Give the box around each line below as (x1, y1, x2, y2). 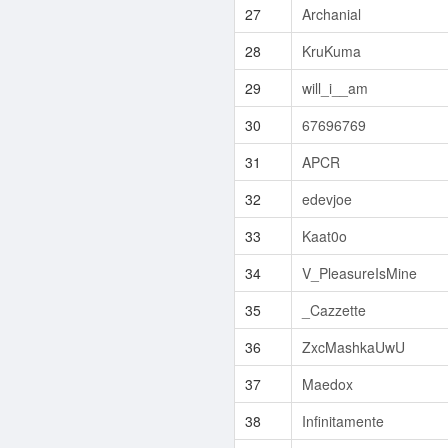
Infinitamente (302, 410, 384, 431)
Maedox (302, 373, 353, 394)
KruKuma (302, 40, 361, 61)
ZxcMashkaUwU (302, 336, 405, 357)
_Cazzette (302, 299, 366, 320)
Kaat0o (302, 225, 347, 246)
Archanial (302, 3, 361, 24)
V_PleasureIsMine (302, 262, 417, 283)
